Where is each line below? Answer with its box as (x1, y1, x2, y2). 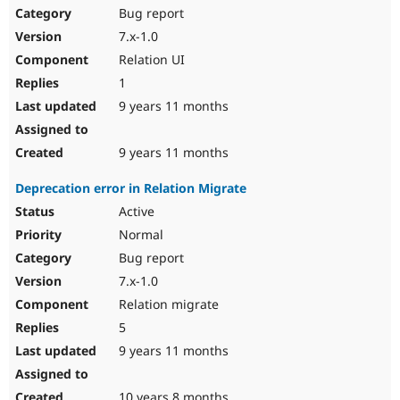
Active (115, 203, 154, 221)
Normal (115, 226, 163, 244)
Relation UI (115, 51, 185, 69)
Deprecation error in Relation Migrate (15, 179, 246, 197)
